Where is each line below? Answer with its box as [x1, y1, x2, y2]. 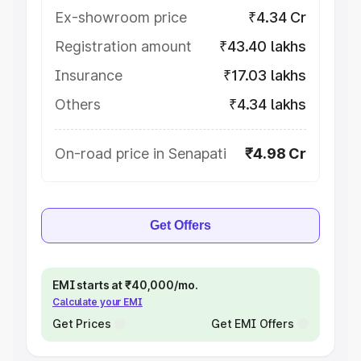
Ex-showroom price [55, 9, 187, 26]
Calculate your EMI [52, 296, 143, 308]
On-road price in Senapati [55, 145, 226, 162]
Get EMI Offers [210, 317, 294, 330]
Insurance [55, 67, 122, 84]
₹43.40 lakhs [219, 38, 306, 55]
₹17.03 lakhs [223, 67, 306, 84]
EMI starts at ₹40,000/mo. [52, 278, 198, 292]
